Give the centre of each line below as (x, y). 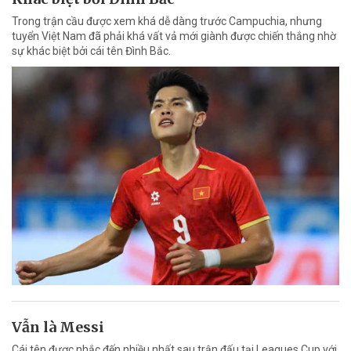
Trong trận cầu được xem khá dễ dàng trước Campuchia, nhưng (167, 22)
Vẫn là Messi (58, 327)
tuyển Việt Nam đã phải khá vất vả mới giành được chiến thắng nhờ (174, 36)
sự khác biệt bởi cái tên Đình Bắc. (91, 51)
